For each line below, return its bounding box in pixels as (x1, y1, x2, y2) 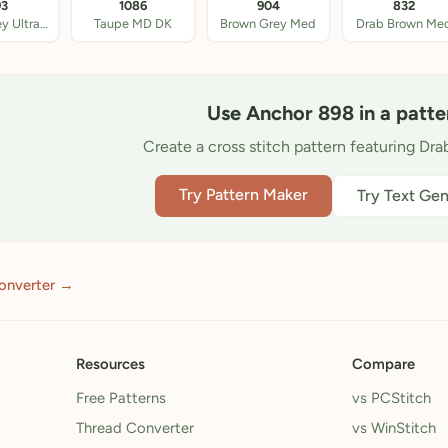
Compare (352, 355, 415, 373)
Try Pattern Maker (178, 185, 308, 204)
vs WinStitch (352, 419, 436, 437)
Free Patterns (76, 389, 166, 407)
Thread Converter (76, 419, 194, 437)
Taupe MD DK (93, 16, 172, 31)
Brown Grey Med (220, 16, 317, 31)
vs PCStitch (352, 389, 431, 407)
